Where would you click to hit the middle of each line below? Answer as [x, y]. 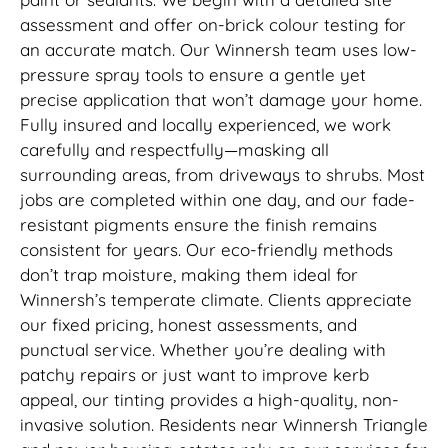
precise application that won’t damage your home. [221, 99]
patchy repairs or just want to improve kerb [194, 374]
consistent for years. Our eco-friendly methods [206, 249]
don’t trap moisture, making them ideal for [189, 274]
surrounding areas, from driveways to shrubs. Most [222, 174]
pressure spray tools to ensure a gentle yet [193, 74]
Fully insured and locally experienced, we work [205, 124]
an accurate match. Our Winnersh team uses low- [218, 49]
